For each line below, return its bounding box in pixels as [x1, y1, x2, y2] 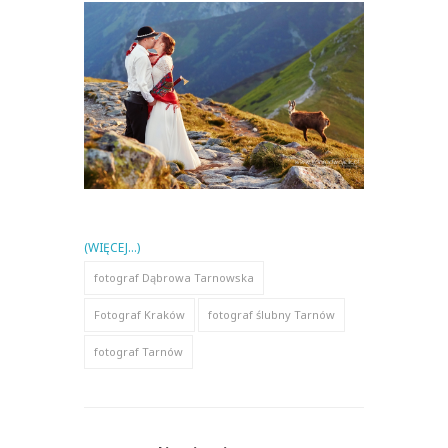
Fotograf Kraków [94, 306, 185, 322]
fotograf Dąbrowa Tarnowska [94, 269, 254, 285]
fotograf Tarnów [94, 343, 183, 359]
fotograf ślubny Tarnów [208, 306, 335, 322]
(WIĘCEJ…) [84, 238, 140, 256]
